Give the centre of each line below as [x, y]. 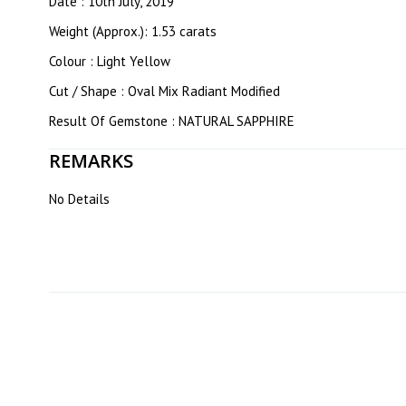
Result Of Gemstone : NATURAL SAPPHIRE [172, 121]
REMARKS [91, 160]
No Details [79, 199]
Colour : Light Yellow [110, 61]
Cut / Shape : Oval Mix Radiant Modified [164, 91]
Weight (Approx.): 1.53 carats [133, 31]
